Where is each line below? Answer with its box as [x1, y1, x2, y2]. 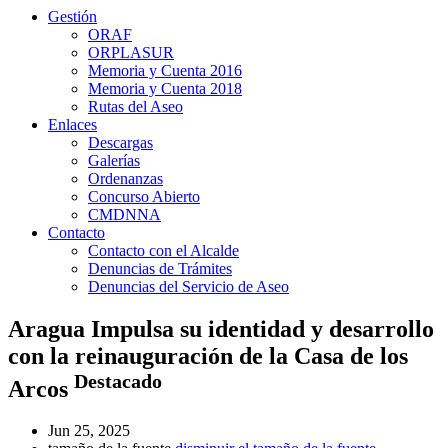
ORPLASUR [88, 43, 174, 61]
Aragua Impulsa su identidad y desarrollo [8, 315, 434, 342]
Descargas [88, 133, 153, 151]
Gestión [48, 7, 97, 25]
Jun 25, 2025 [48, 422, 130, 440]
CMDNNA [88, 205, 161, 223]
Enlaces [48, 115, 97, 133]
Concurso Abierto [88, 187, 200, 205]
